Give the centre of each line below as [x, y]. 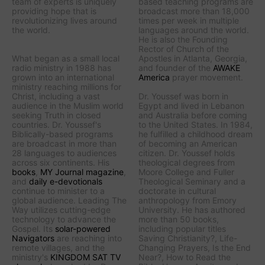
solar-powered [83, 228]
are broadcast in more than [64, 143]
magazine [104, 172]
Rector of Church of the [184, 49]
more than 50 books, [179, 219]
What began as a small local [66, 58]
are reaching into [88, 238]
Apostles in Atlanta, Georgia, [193, 58]
